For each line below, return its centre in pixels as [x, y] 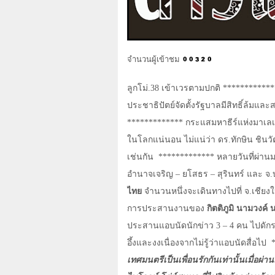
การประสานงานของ [167, 209]
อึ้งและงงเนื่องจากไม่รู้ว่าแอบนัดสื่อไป [197, 243]
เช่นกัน [140, 157]
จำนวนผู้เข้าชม [153, 60]
